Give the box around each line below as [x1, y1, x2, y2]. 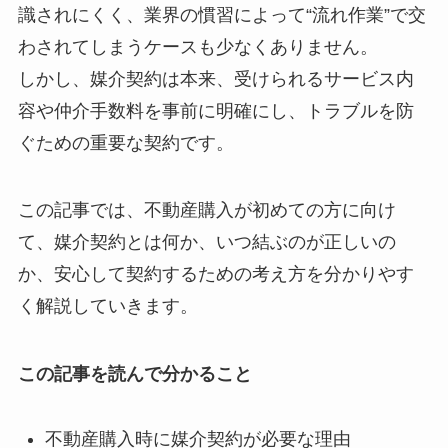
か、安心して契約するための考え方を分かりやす [17, 264, 414, 285]
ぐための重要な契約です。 [17, 132, 234, 153]
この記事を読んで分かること [17, 364, 252, 385]
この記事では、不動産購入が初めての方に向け [17, 200, 396, 221]
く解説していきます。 [17, 296, 198, 317]
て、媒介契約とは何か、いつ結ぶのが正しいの [17, 232, 396, 253]
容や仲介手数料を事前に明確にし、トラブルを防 [17, 100, 414, 121]
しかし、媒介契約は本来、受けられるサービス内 [17, 68, 414, 89]
